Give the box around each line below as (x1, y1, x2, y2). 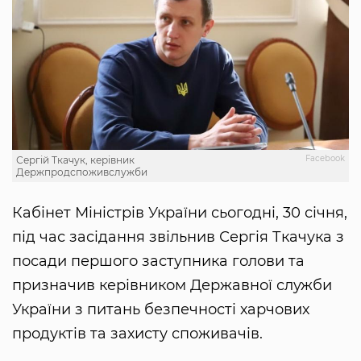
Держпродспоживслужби (16, 165, 147, 178)
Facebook (305, 152, 345, 164)
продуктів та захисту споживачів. (12, 324, 263, 342)
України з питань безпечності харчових (12, 300, 309, 318)
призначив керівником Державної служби (12, 276, 332, 294)
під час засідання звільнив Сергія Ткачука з (12, 227, 344, 246)
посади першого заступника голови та (12, 251, 305, 270)
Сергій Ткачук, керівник (16, 153, 135, 166)
